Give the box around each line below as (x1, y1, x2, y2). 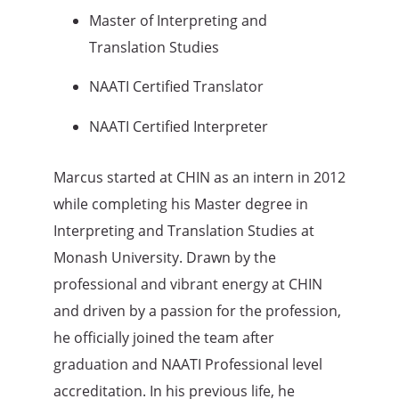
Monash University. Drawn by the (53, 248, 276, 268)
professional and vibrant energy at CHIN (53, 274, 322, 295)
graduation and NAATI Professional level (53, 354, 322, 375)
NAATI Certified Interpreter (89, 116, 268, 136)
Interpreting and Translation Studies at (53, 221, 314, 241)
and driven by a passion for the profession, (53, 301, 341, 322)
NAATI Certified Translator (89, 77, 264, 97)
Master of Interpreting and (89, 11, 267, 30)
